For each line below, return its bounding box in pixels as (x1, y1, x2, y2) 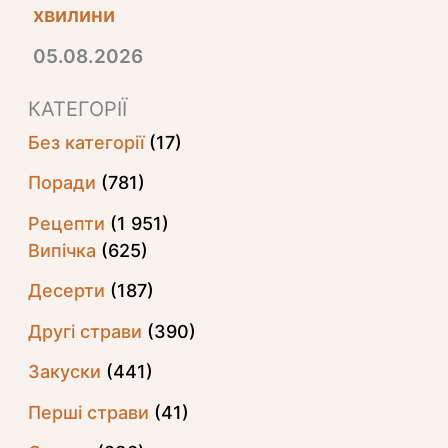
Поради (27, 172, 96, 194)
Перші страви (27, 401, 149, 423)
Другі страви (27, 320, 142, 342)
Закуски (27, 361, 101, 383)
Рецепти (27, 212, 105, 234)
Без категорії (27, 131, 144, 153)
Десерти (27, 280, 105, 302)
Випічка (27, 239, 96, 261)
